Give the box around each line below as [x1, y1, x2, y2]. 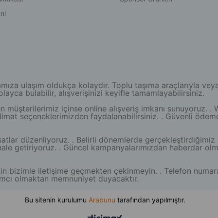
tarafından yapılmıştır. [115, 196, 185, 204]
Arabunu [88, 196, 115, 204]
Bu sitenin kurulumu [24, 196, 89, 204]
